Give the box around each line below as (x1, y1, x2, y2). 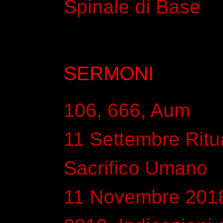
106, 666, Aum (64, 99, 190, 121)
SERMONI (64, 62, 154, 84)
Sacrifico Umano (64, 157, 208, 179)
